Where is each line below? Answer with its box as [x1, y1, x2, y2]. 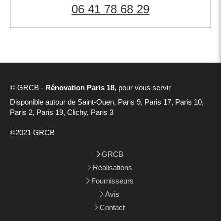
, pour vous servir [114, 83, 171, 92]
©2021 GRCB [10, 128, 55, 137]
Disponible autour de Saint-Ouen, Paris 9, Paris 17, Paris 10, [10, 98, 204, 107]
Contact [100, 203, 125, 212]
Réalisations [92, 163, 132, 172]
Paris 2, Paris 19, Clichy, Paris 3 [10, 108, 113, 117]
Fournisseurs [91, 177, 134, 185]
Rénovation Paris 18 [45, 83, 114, 92]
